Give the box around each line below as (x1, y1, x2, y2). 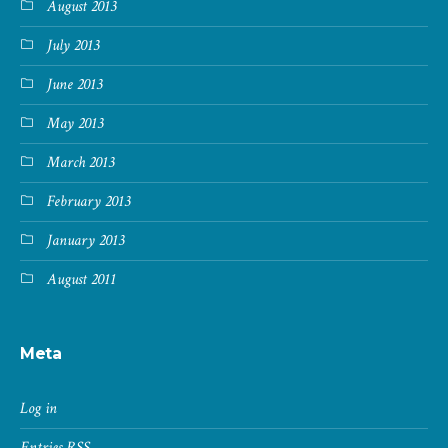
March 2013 (47, 152, 115, 174)
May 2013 (47, 113, 104, 135)
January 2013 (47, 230, 125, 252)
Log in (20, 398, 58, 420)
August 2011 (47, 269, 117, 291)
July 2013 (47, 35, 100, 57)
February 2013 (47, 191, 131, 213)
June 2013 (47, 74, 103, 96)
